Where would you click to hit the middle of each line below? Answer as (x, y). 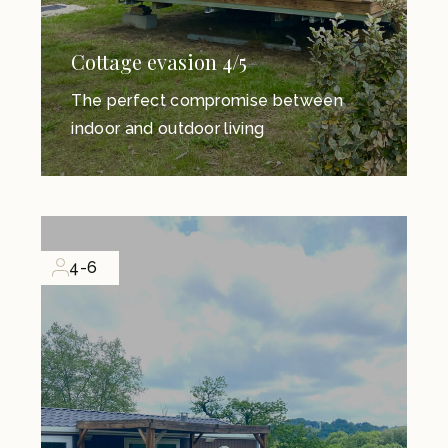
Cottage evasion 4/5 (159, 61)
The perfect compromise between (207, 100)
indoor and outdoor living (168, 128)
